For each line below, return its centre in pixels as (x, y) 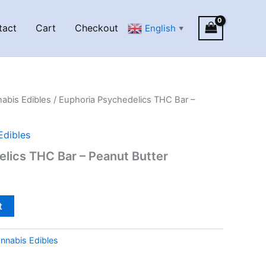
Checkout (97, 28)
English (161, 28)
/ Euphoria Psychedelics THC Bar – (123, 100)
